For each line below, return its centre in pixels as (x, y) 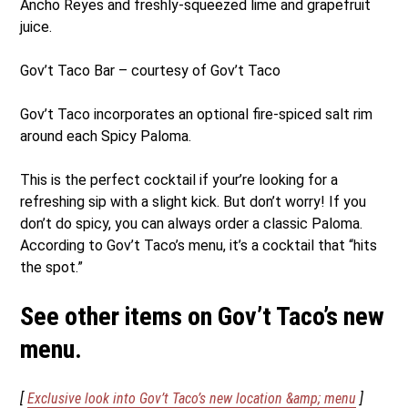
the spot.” (54, 267)
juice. (38, 26)
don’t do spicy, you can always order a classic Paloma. (192, 223)
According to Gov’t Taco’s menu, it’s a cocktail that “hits (199, 245)
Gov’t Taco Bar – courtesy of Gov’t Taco (153, 70)
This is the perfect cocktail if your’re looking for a (179, 179)
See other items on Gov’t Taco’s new (203, 316)
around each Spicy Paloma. (106, 136)
